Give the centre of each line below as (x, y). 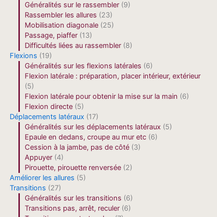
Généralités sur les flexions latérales (83, 66)
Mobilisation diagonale (62, 25)
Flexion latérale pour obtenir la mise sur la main (101, 97)
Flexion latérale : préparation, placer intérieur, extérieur (113, 76)
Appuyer (39, 158)
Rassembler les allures (61, 15)
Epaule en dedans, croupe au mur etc (86, 137)
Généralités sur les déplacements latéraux (93, 127)
